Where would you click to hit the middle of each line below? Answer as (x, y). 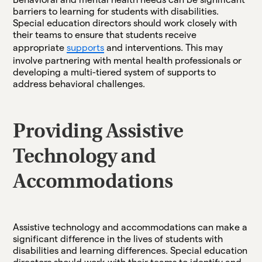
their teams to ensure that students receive (105, 35)
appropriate (40, 47)
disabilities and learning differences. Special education (130, 250)
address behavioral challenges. (79, 84)
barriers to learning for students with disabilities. (116, 11)
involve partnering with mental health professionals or (127, 60)
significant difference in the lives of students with (118, 239)
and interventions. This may (164, 47)
